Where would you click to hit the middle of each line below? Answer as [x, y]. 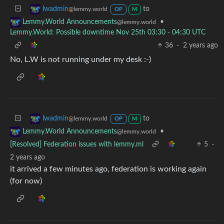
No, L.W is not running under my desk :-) [80, 59]
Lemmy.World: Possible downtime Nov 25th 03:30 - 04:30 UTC [108, 32]
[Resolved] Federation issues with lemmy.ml [77, 145]
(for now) [26, 181]
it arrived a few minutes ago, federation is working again [108, 169]
